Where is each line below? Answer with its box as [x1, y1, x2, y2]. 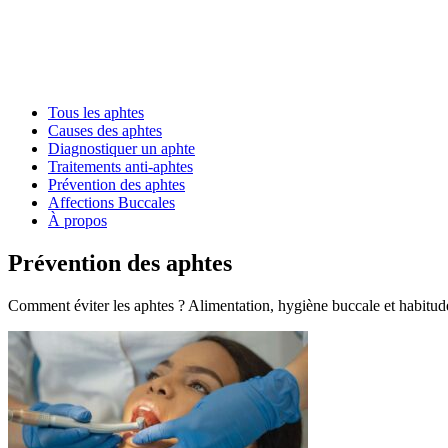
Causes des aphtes [48, 122, 162, 139]
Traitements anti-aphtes [48, 158, 193, 175]
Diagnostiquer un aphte [48, 140, 195, 157]
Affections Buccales [48, 194, 175, 211]
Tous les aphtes [48, 104, 144, 121]
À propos [48, 212, 107, 229]
